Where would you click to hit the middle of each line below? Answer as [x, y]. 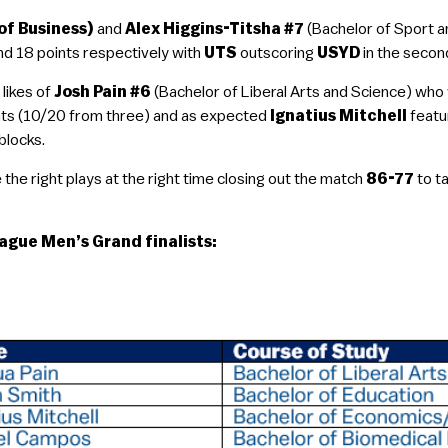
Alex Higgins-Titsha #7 [215, 29]
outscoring [277, 53]
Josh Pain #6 [103, 92]
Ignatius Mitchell [339, 116]
